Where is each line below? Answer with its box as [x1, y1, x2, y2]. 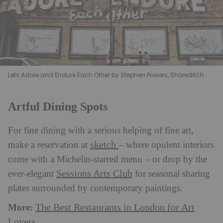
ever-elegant [8, 168, 56, 179]
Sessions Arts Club [56, 168, 132, 179]
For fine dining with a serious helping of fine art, [8, 125, 194, 136]
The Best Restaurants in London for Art [35, 202, 195, 213]
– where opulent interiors [118, 139, 214, 150]
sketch [90, 139, 118, 150]
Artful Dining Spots [8, 100, 108, 113]
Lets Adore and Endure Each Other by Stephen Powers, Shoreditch [8, 70, 204, 79]
